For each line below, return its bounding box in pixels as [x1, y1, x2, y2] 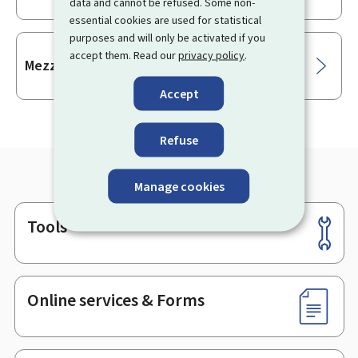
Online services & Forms [26, 288, 205, 312]
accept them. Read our [70, 47, 179, 62]
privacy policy [178, 47, 245, 62]
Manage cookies [133, 177, 225, 194]
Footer [8, 220, 54, 241]
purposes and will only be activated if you [70, 30, 266, 45]
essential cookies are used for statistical [70, 12, 262, 27]
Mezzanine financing [25, 56, 153, 75]
